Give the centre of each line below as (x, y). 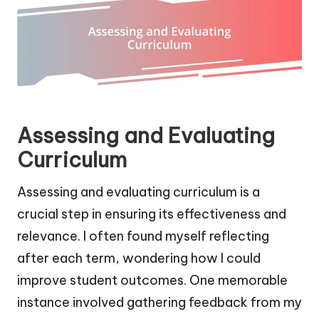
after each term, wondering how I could (139, 258)
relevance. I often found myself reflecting (143, 236)
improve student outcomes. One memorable (152, 280)
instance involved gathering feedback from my (159, 302)
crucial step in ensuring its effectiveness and (152, 214)
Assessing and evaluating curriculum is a (138, 192)
